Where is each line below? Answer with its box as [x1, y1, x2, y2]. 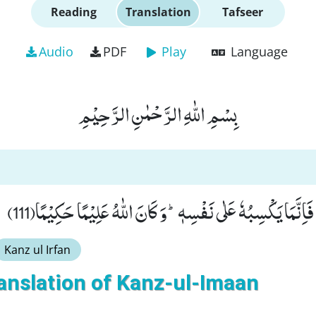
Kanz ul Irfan [4, 242, 71, 257]
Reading [50, 4, 97, 20]
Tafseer [222, 4, 263, 20]
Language [230, 43, 288, 60]
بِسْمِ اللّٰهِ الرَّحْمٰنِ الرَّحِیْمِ [78, 95, 238, 132]
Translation [125, 4, 191, 20]
